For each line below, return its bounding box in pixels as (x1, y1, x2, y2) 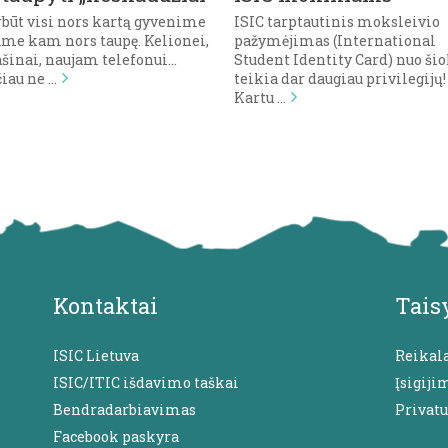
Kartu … (234, 87, 286, 107)
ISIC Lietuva (53, 345, 140, 365)
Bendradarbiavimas (53, 399, 197, 419)
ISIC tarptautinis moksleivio (234, 11, 440, 31)
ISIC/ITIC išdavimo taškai (53, 372, 240, 392)
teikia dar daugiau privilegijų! (234, 68, 446, 88)
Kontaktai (53, 290, 159, 320)
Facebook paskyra (53, 426, 180, 446)
